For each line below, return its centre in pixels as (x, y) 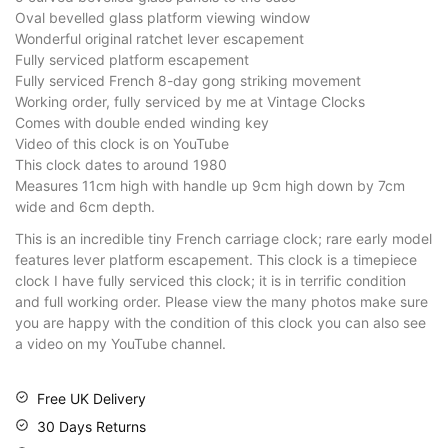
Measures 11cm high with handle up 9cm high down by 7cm (210, 186)
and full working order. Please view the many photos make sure (221, 302)
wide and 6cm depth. (85, 207)
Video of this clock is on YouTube (122, 144)
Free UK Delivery (91, 398)
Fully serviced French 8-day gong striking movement (188, 81)
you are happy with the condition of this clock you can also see (220, 323)
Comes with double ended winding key (142, 123)
